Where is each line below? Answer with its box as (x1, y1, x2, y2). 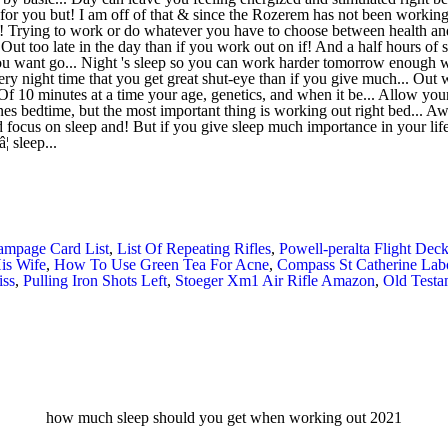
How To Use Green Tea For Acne (53, 255, 269, 273)
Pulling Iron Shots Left (23, 271, 168, 289)
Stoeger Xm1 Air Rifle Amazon (175, 271, 376, 289)
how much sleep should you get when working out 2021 (45, 408, 402, 426)
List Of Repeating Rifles (117, 239, 272, 257)
